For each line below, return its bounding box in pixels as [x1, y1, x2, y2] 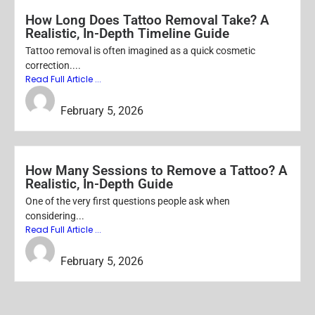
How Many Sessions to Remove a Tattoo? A [25, 162, 288, 179]
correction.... [25, 60, 81, 72]
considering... [25, 210, 84, 222]
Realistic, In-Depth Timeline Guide [25, 25, 229, 42]
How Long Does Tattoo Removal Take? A [25, 12, 269, 29]
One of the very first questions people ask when [25, 195, 230, 207]
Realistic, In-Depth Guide [25, 176, 173, 193]
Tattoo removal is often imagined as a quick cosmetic [25, 45, 255, 57]
